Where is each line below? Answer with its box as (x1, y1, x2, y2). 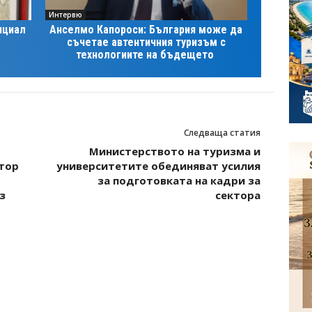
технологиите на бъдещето (75, 47, 217, 61)
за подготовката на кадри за (97, 173, 260, 187)
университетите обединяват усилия (56, 158, 260, 173)
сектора (214, 187, 260, 202)
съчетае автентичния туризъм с (66, 35, 226, 49)
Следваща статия (183, 126, 260, 139)
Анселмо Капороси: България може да (49, 22, 242, 36)
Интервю (48, 9, 82, 19)
